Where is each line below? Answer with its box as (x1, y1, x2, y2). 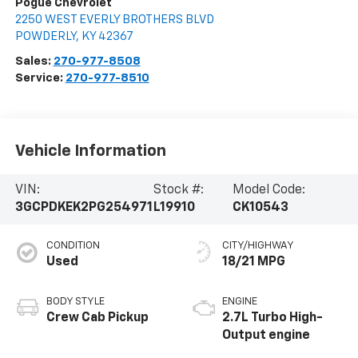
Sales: (14, 55, 54, 68)
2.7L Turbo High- (222, 312, 323, 325)
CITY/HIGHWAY (222, 241, 294, 252)
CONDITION (46, 241, 100, 252)
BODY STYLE (46, 296, 105, 308)
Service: (14, 72, 66, 85)
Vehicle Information (14, 142, 166, 159)
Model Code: (233, 184, 306, 197)
